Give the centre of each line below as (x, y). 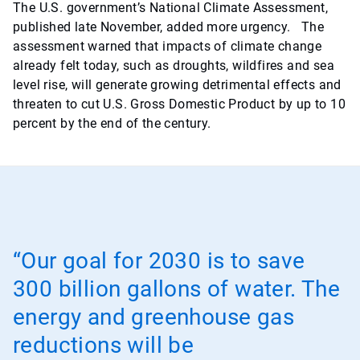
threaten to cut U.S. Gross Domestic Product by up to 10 (179, 104)
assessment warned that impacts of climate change (168, 47)
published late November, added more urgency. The (168, 27)
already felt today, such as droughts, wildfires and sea (174, 66)
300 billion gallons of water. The (177, 289)
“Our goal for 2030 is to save (159, 261)
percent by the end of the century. (117, 124)
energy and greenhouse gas (153, 317)
